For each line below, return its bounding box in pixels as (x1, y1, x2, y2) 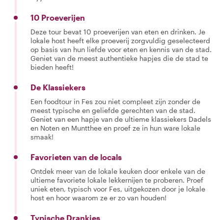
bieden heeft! (30, 63, 74, 71)
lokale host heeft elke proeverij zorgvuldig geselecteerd (30, 36, 210, 45)
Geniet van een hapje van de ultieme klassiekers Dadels (30, 115, 211, 123)
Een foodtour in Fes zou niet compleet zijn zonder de (30, 97, 200, 106)
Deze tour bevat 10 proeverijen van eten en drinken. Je (30, 27, 205, 36)
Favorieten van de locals (30, 152, 122, 162)
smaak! (30, 133, 54, 141)
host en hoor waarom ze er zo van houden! (30, 193, 166, 202)
